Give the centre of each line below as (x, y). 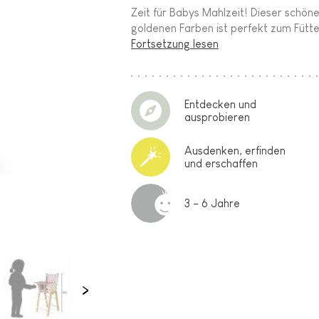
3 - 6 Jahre (213, 203)
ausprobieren (218, 117)
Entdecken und (221, 104)
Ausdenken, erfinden (235, 150)
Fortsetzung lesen (175, 44)
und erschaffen (221, 163)
